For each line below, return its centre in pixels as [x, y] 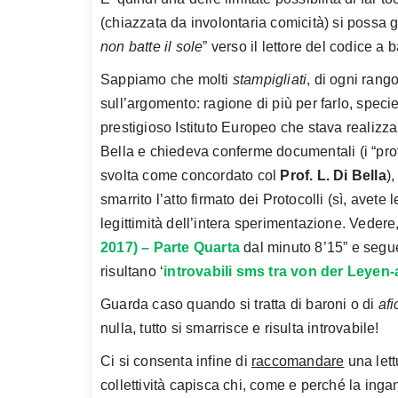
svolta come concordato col [191, 175]
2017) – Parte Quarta [170, 247]
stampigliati [270, 79]
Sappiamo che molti [167, 79]
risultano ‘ [132, 271]
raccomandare [298, 361]
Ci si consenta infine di [176, 361]
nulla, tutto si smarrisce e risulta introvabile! [240, 328]
